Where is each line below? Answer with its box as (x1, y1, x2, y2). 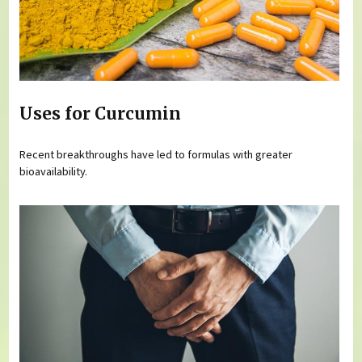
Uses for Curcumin (19, 103, 182, 125)
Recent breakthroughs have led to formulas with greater (19, 146, 293, 162)
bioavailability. (19, 163, 88, 179)
